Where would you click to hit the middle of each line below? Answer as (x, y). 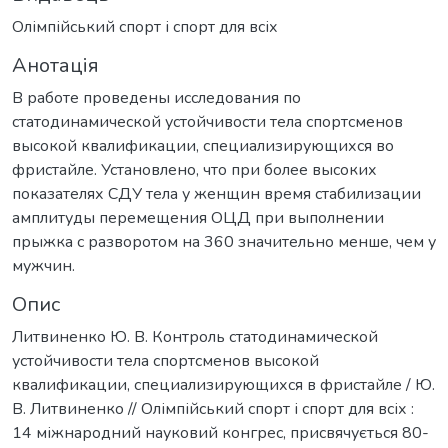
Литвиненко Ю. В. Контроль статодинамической (195, 337)
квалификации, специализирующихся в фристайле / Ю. (223, 385)
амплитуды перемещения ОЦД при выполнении (198, 218)
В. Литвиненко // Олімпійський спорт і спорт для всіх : (213, 409)
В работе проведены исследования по (156, 98)
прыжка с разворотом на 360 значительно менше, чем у (224, 242)
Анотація (55, 66)
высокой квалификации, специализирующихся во (203, 146)
